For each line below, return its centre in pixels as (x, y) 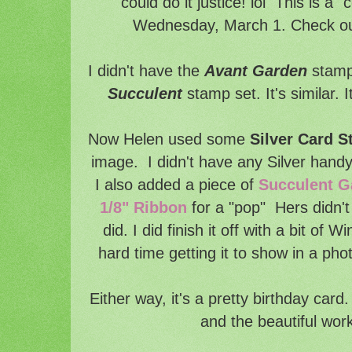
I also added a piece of (175, 184)
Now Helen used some (169, 139)
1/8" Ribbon (144, 207)
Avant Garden (256, 70)
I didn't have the (146, 70)
